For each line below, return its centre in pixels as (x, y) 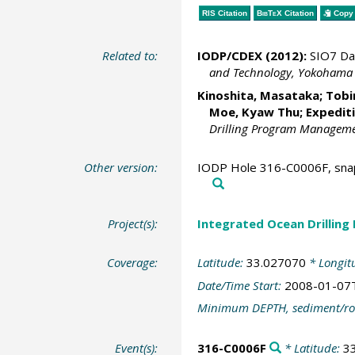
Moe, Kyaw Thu (254, 111)
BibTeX (269, 13)
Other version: (121, 168)
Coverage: (133, 263)
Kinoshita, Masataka (258, 95)
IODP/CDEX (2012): (252, 56)
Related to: (130, 56)
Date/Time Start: (240, 285)
